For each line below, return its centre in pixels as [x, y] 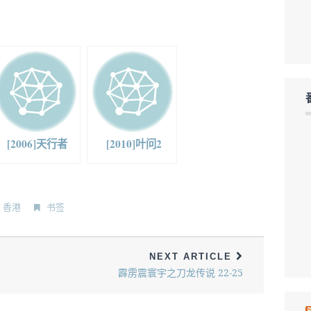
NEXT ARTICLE [192, 256]
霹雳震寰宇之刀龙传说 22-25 [180, 272]
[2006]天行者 [37, 143]
